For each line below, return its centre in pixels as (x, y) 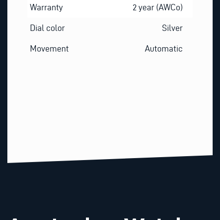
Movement (49, 48)
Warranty (46, 7)
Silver (173, 27)
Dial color (47, 27)
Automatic (164, 48)
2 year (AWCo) (158, 7)
